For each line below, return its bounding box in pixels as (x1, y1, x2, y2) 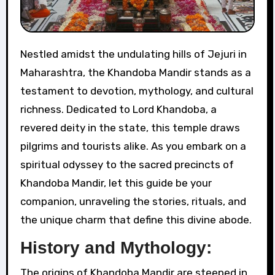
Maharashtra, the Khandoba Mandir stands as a (20, 66, 251, 79)
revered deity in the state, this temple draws (20, 122, 240, 134)
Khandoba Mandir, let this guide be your (20, 177, 212, 190)
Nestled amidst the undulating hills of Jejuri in (20, 48, 27, 61)
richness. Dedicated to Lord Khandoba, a (20, 103, 217, 116)
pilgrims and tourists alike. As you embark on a (20, 140, 246, 153)
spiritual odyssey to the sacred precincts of (20, 158, 234, 171)
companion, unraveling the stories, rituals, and (20, 195, 246, 208)
